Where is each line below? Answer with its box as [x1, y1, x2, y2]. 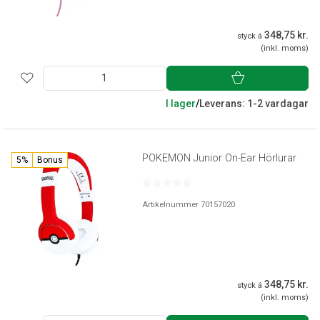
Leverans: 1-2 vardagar [199, 97, 309, 109]
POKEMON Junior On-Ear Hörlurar [142, 151, 297, 164]
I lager [166, 97, 196, 109]
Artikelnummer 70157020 [142, 199, 236, 209]
